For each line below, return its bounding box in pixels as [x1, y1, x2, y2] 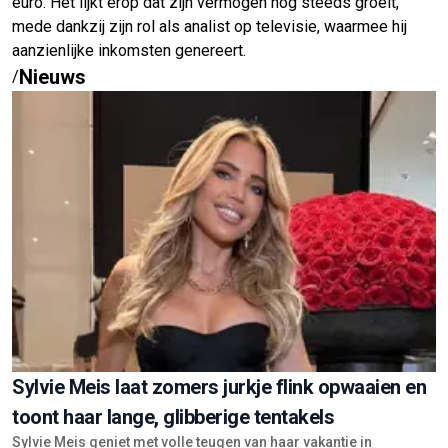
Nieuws [19, 64, 86, 89]
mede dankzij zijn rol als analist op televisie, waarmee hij [12, 16, 407, 36]
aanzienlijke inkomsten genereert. [12, 40, 246, 60]
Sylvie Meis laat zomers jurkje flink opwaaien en [12, 375, 426, 400]
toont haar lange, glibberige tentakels [12, 405, 334, 430]
